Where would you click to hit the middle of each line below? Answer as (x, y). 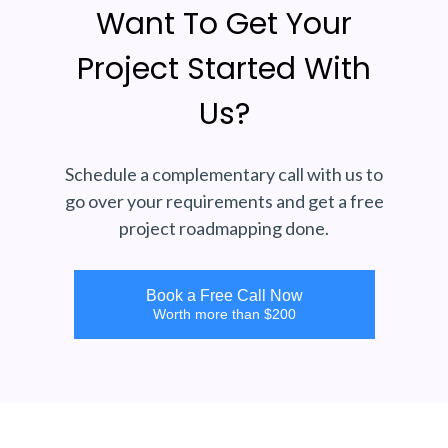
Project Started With (224, 69)
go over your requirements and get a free (224, 201)
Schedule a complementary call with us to (224, 174)
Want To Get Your (224, 24)
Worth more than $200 (224, 314)
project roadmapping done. (224, 228)
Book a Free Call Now (224, 296)
